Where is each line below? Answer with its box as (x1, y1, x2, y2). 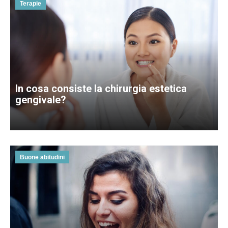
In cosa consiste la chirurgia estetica (15, 82, 187, 95)
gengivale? (15, 93, 66, 106)
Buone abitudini (20, 153, 65, 161)
